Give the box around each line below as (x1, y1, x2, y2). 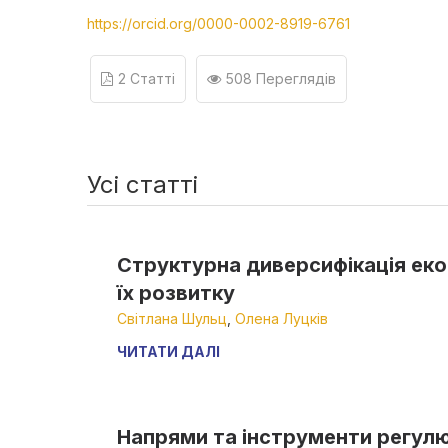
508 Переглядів (226, 70, 336, 87)
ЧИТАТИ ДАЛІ (117, 343, 220, 360)
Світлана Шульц (117, 310, 227, 327)
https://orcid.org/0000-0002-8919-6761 (87, 15, 350, 32)
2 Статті (118, 70, 175, 87)
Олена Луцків (235, 310, 328, 327)
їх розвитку (117, 281, 235, 305)
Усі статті (87, 170, 198, 199)
